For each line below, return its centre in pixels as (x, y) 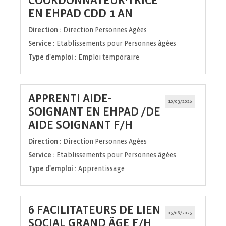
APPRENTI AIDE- (70, 99)
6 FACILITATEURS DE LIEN (94, 210)
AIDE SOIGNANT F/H (80, 125)
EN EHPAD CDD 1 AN (80, 14)
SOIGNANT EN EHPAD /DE (94, 112)
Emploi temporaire (109, 58)
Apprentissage (101, 169)
